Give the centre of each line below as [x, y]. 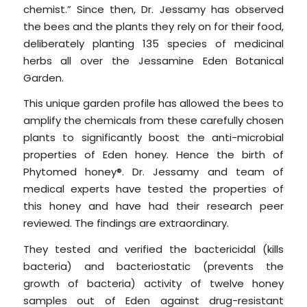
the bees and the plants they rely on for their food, [153, 26]
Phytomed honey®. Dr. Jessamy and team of [153, 172]
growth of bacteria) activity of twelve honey [153, 284]
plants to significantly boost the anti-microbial [153, 138]
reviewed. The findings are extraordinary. [126, 223]
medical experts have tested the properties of [153, 189]
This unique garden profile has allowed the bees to [153, 103]
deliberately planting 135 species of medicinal [153, 43]
